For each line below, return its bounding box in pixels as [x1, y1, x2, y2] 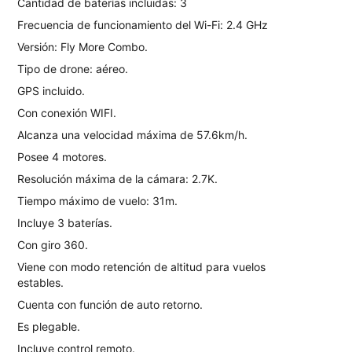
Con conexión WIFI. [17, 106, 116, 119]
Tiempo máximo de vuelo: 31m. [17, 194, 178, 207]
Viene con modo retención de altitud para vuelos [17, 260, 266, 273]
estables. [17, 276, 64, 289]
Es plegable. [17, 320, 80, 333]
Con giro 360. [17, 238, 88, 251]
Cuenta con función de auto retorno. [17, 298, 203, 311]
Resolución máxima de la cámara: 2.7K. [17, 172, 218, 185]
